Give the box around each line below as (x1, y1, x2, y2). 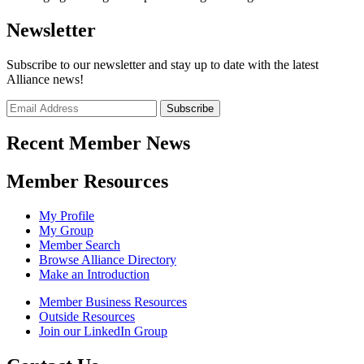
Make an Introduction (39, 267, 149, 282)
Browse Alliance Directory (39, 253, 176, 267)
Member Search (39, 238, 120, 253)
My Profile (39, 209, 94, 223)
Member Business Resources (39, 295, 187, 310)
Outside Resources (39, 310, 135, 324)
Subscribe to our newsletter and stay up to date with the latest (6, 57, 318, 71)
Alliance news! (6, 71, 84, 86)
